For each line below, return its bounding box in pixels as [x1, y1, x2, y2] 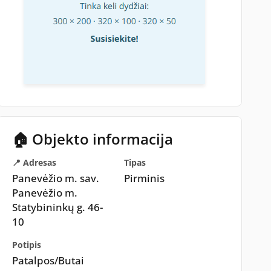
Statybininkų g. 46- [11, 200, 103, 214]
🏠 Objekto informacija [11, 129, 173, 149]
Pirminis [124, 171, 165, 185]
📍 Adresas [11, 157, 56, 168]
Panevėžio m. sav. [11, 171, 99, 185]
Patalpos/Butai [11, 253, 84, 267]
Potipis [11, 239, 41, 250]
